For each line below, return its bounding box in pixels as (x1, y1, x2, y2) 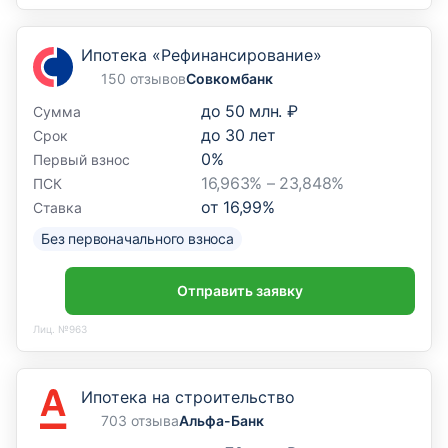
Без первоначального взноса (41, 230, 234, 247)
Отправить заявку (177, 282, 303, 299)
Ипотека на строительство (81, 387, 295, 407)
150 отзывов (101, 70, 186, 87)
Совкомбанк (186, 70, 273, 87)
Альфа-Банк (179, 412, 264, 429)
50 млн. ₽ (225, 101, 298, 121)
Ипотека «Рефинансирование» (81, 45, 322, 65)
